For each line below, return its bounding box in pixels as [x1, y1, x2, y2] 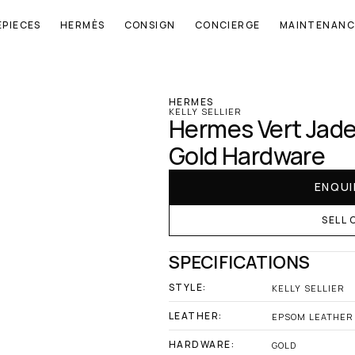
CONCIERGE [194, 18, 261, 32]
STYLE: [169, 281, 207, 294]
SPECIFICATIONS [169, 250, 311, 274]
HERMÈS [59, 18, 105, 32]
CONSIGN [124, 18, 176, 32]
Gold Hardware [169, 139, 326, 172]
